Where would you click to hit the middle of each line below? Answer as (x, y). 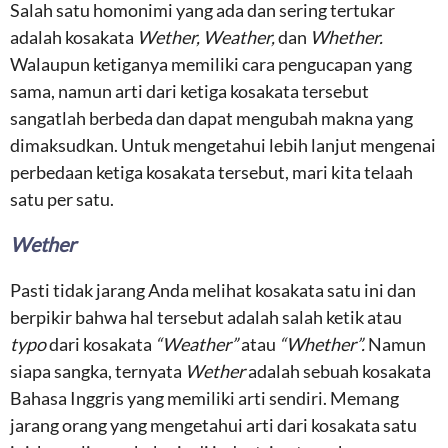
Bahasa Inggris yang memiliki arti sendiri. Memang (204, 398)
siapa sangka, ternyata (97, 371)
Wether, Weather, (206, 37)
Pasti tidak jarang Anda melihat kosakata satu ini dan (213, 290)
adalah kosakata (73, 37)
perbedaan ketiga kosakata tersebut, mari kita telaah (211, 172)
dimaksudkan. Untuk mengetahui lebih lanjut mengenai (223, 145)
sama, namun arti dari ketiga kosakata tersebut (189, 91)
